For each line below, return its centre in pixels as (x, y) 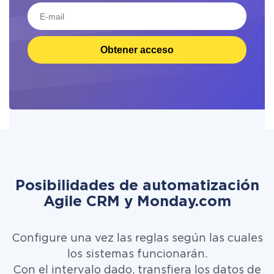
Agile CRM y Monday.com (137, 202)
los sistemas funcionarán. (137, 254)
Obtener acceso (137, 50)
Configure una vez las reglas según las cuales (137, 239)
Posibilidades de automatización (137, 186)
